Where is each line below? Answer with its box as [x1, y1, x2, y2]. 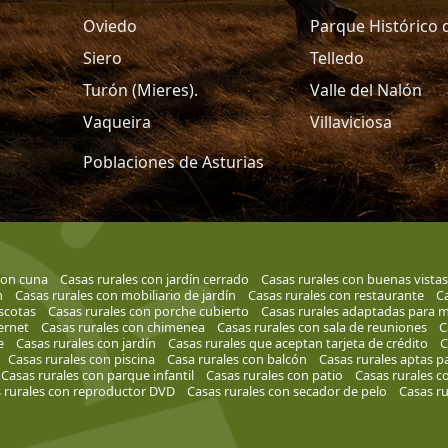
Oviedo [83, 15, 138, 38]
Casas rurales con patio [205, 366, 343, 385]
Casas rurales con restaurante [247, 286, 424, 305]
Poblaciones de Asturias [83, 151, 265, 174]
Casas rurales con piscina [7, 350, 155, 369]
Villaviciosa [310, 111, 393, 134]
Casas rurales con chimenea [40, 318, 205, 337]
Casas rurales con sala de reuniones [216, 318, 427, 337]
